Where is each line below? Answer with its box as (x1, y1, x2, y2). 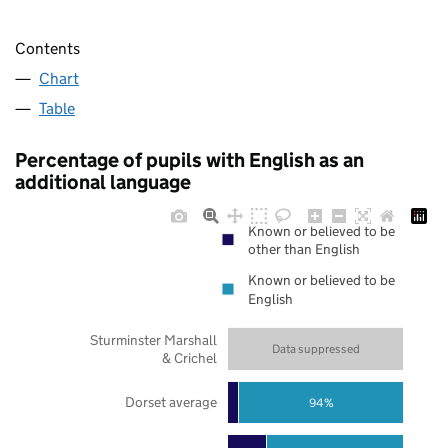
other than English (248, 240, 360, 259)
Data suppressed (271, 341, 360, 357)
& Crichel (161, 348, 217, 367)
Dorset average (124, 393, 217, 412)
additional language (15, 170, 191, 195)
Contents (15, 39, 80, 59)
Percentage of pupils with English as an (15, 148, 364, 173)
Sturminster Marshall (89, 330, 217, 349)
